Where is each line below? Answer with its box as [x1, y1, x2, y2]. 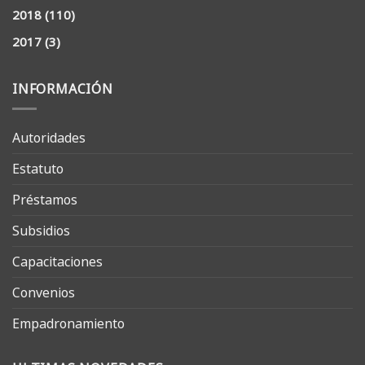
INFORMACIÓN [12, 76, 113, 101]
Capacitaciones [12, 249, 103, 275]
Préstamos [12, 187, 77, 213]
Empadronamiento [12, 311, 125, 336]
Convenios [12, 280, 75, 306]
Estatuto [12, 156, 64, 182]
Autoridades [12, 125, 86, 151]
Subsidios [12, 218, 70, 244]
